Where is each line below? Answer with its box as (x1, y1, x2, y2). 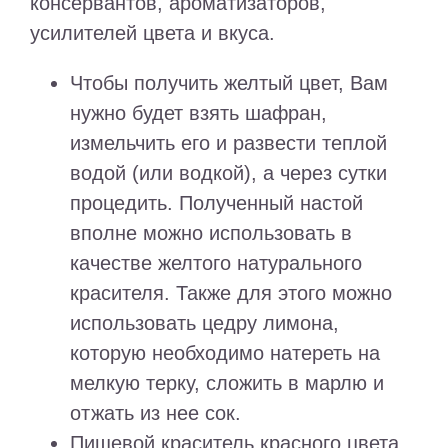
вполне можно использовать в (70, 222, 352, 245)
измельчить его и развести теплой (70, 132, 387, 155)
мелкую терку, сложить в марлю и (70, 372, 384, 395)
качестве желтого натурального (70, 252, 362, 275)
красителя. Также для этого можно (70, 282, 392, 305)
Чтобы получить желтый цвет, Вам (70, 72, 388, 95)
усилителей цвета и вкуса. (30, 22, 275, 45)
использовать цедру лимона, (70, 312, 339, 335)
